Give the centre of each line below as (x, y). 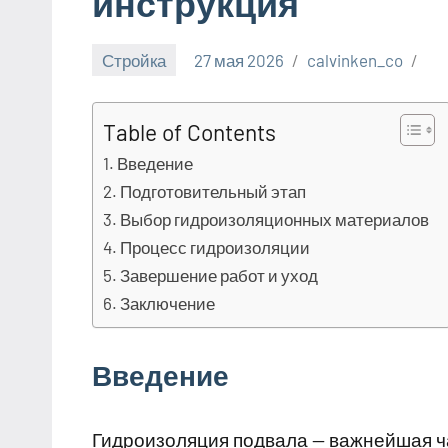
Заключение (168, 303)
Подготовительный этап (213, 191)
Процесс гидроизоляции (215, 247)
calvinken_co (355, 59)
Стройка (134, 59)
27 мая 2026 (239, 59)
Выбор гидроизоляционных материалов (275, 219)
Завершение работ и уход (219, 275)
